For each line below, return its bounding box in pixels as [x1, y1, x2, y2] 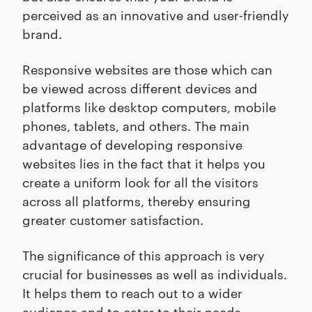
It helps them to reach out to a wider [22, 283, 242, 302]
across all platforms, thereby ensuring [22, 192, 251, 210]
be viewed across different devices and [22, 79, 258, 97]
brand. [22, 24, 62, 42]
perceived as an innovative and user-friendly [22, 6, 289, 24]
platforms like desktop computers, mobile [22, 97, 276, 116]
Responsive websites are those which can [22, 60, 272, 78]
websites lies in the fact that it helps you [22, 154, 265, 172]
